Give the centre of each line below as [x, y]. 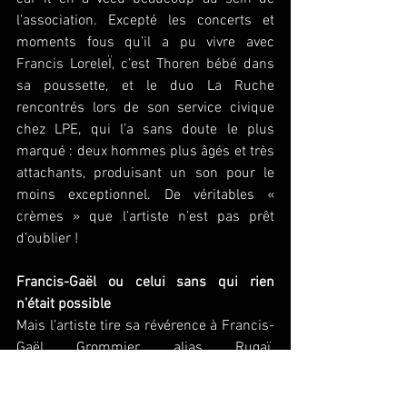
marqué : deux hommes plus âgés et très [145, 151]
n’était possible [64, 304]
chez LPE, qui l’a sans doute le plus [145, 129]
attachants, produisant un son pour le [145, 173]
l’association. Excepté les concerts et [145, 20]
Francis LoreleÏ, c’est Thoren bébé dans [145, 64]
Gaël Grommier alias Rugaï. [145, 347]
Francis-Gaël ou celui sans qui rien [145, 282]
